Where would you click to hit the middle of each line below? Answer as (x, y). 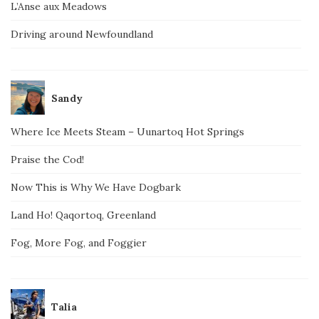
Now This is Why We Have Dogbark (96, 187)
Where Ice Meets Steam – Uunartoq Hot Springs (127, 131)
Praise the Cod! (47, 159)
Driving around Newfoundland (82, 34)
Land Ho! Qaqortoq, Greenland (83, 215)
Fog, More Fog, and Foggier (79, 242)
